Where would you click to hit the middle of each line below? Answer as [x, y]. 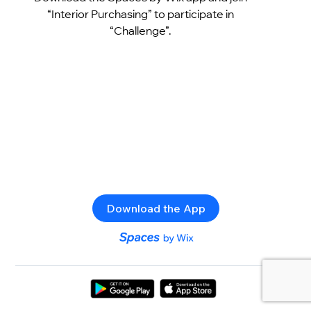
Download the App [155, 208]
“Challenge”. [140, 30]
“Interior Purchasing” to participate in [140, 14]
